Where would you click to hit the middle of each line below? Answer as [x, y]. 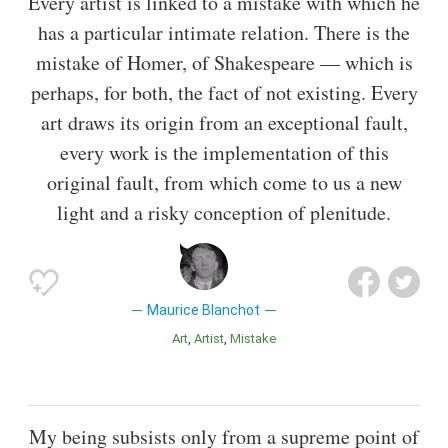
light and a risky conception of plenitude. [224, 213]
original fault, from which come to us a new [224, 183]
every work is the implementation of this [224, 153]
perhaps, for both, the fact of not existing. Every [224, 93]
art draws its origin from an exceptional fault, [224, 123]
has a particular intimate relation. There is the [224, 33]
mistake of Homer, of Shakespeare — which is [224, 63]
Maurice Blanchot [204, 310]
